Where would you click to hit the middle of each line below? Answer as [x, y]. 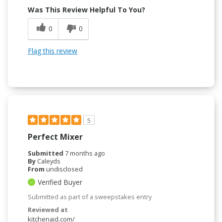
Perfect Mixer [55, 137]
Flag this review [53, 51]
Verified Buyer [60, 182]
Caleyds [49, 161]
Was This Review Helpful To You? [86, 9]
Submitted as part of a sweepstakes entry [90, 196]
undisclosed [64, 169]
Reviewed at [48, 209]
